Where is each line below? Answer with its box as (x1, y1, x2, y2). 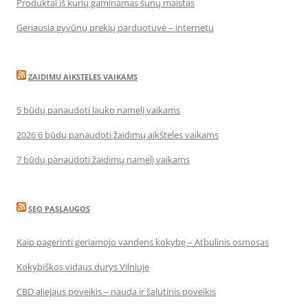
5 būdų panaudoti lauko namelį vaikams (16, 104, 180, 116)
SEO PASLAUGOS (28, 203, 90, 214)
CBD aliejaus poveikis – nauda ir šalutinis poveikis (16, 285, 216, 298)
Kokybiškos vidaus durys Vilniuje (16, 261, 149, 273)
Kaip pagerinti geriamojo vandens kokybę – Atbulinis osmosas (16, 236, 269, 248)
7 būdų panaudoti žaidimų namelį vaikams (16, 153, 190, 166)
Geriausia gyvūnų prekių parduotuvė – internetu (16, 21, 214, 34)
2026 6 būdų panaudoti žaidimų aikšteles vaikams (16, 129, 219, 141)
